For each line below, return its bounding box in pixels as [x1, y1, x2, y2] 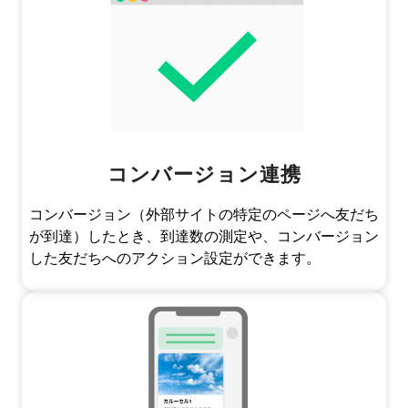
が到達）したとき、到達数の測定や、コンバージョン [29, 228, 379, 246]
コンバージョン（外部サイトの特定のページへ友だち [29, 206, 379, 224]
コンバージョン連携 [107, 162, 301, 187]
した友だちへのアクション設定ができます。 [29, 250, 321, 268]
